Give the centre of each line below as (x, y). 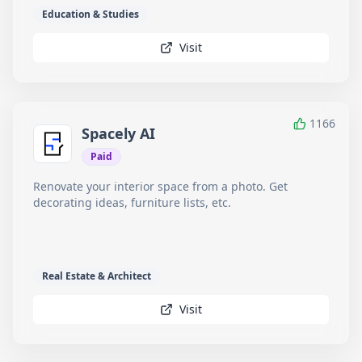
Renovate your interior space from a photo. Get (160, 186)
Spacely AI (118, 133)
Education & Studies (90, 14)
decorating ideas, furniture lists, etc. (132, 202)
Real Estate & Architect (97, 276)
